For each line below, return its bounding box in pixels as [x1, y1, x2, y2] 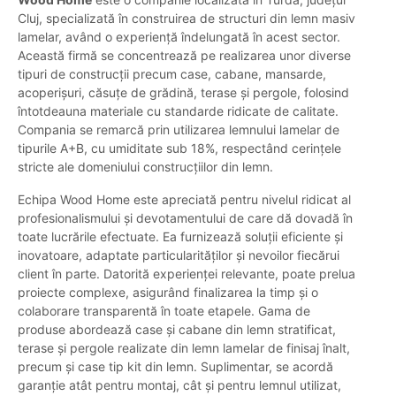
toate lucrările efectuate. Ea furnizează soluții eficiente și [18, 229, 343, 245]
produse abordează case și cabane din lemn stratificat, [18, 322, 336, 338]
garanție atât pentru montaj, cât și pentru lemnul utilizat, [18, 377, 341, 393]
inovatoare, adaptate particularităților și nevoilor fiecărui [18, 247, 339, 263]
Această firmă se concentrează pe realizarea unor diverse [18, 48, 351, 64]
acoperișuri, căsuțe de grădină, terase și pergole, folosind [18, 85, 349, 101]
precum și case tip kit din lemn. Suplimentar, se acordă [18, 359, 333, 375]
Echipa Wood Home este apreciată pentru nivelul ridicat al [18, 192, 351, 208]
